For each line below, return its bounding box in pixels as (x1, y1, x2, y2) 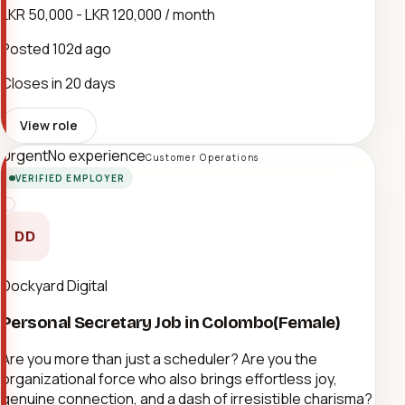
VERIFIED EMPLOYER (14, 172, 125, 185)
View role (20, 117, 78, 135)
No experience (48, 146, 146, 166)
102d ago (52, 39, 111, 60)
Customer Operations (146, 151, 260, 165)
